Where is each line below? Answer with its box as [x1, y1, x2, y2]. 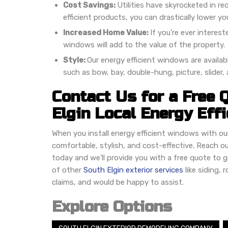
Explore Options [52, 197, 172, 216]
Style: [63, 55, 87, 65]
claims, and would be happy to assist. [52, 177, 184, 187]
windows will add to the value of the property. [63, 40, 225, 49]
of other [52, 165, 83, 175]
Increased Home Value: [63, 27, 150, 37]
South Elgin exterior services [83, 165, 185, 175]
